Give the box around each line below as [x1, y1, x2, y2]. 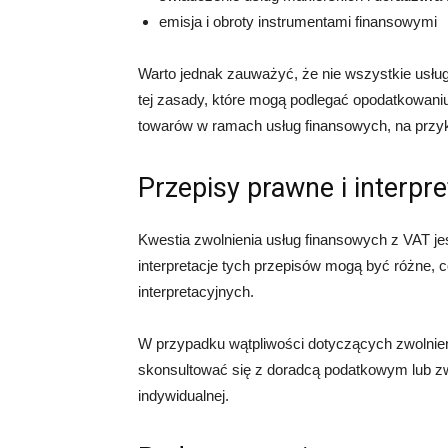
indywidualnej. [138, 387, 229, 404]
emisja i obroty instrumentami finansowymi [159, 13, 437, 30]
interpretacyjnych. [138, 283, 254, 300]
